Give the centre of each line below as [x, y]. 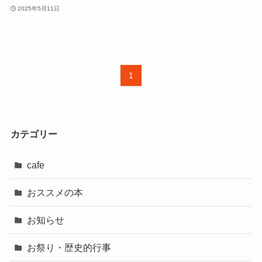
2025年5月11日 [39, 9]
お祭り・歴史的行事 [69, 248]
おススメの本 [55, 192]
